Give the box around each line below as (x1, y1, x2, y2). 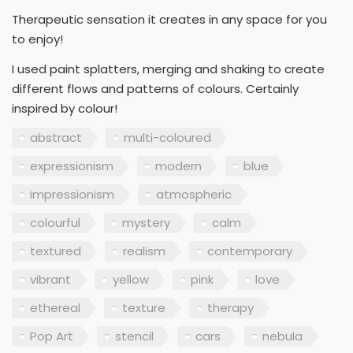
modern (155, 158, 202, 175)
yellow (113, 271, 149, 288)
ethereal (30, 299, 80, 317)
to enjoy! (12, 31, 63, 48)
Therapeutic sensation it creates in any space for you (12, 11, 327, 28)
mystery (122, 214, 170, 232)
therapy (207, 299, 254, 317)
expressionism (30, 158, 113, 175)
